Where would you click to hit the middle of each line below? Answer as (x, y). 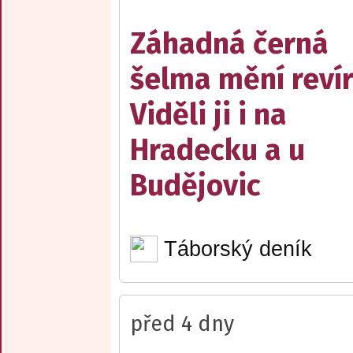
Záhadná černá (229, 43)
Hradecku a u (217, 150)
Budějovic (195, 185)
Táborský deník (238, 249)
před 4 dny (182, 324)
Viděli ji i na (208, 114)
